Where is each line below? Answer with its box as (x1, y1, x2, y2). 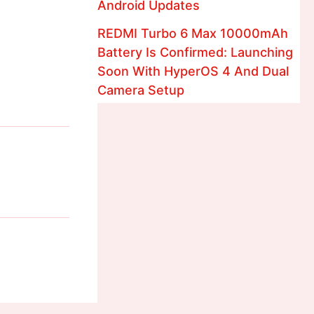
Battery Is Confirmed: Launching (97, 45, 294, 60)
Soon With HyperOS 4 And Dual (97, 64, 289, 78)
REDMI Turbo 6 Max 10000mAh (97, 26, 289, 41)
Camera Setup (97, 83, 185, 97)
